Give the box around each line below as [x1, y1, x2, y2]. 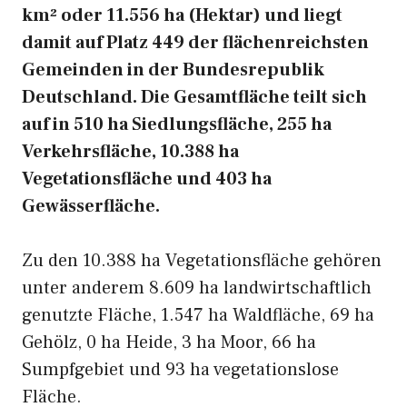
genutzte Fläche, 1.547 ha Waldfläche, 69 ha [22, 303, 374, 327]
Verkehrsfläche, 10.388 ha [22, 140, 239, 164]
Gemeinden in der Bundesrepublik [22, 58, 324, 82]
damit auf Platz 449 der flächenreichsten [22, 31, 369, 55]
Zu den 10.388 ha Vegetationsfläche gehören [22, 249, 382, 273]
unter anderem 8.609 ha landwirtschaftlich [22, 276, 372, 300]
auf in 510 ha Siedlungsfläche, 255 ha [22, 113, 332, 136]
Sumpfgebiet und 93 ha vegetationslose [22, 358, 339, 382]
